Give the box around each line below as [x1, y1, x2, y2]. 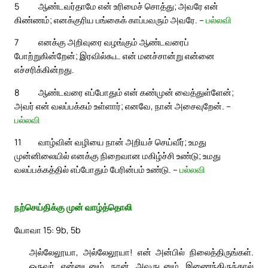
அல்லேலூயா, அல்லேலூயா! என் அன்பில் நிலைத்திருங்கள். [29, 246, 254, 258]
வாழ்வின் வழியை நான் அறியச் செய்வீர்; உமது [38, 136, 206, 148]
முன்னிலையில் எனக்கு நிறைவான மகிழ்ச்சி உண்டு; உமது [14, 150, 221, 162]
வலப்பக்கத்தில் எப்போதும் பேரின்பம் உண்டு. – [14, 163, 179, 176]
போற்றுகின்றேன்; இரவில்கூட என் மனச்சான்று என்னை [14, 50, 215, 62]
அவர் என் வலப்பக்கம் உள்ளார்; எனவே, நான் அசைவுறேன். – [14, 99, 231, 112]
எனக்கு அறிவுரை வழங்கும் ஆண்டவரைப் [38, 36, 189, 48]
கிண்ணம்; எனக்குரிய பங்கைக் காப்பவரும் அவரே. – [14, 13, 206, 26]
